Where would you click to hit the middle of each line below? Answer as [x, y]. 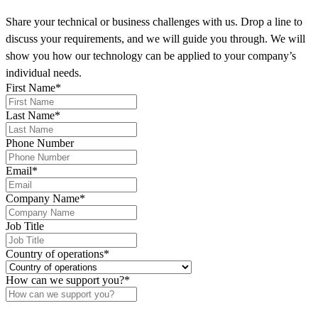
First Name [31, 87]
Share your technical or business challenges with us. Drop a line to [154, 21]
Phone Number [40, 143]
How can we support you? [65, 280]
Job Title [25, 226]
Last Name [30, 115]
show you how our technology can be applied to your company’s [151, 55]
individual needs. [44, 72]
